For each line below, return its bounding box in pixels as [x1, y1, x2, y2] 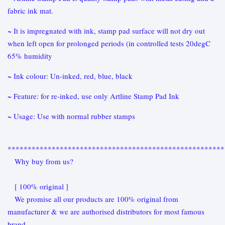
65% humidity [8, 51, 55, 61]
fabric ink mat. [8, 6, 56, 16]
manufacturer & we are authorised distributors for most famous [8, 206, 204, 217]
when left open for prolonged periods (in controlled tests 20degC [8, 38, 210, 49]
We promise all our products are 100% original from [8, 194, 178, 204]
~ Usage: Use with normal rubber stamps [8, 111, 135, 122]
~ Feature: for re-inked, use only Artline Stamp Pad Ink [8, 91, 182, 101]
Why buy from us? [8, 156, 73, 167]
